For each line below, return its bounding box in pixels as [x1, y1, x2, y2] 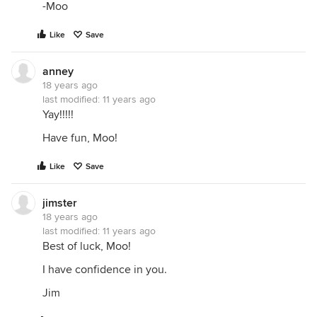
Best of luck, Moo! [42, 239, 131, 253]
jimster [42, 196, 77, 210]
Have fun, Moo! [42, 131, 117, 145]
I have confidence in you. [42, 263, 167, 277]
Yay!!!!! [42, 108, 74, 122]
